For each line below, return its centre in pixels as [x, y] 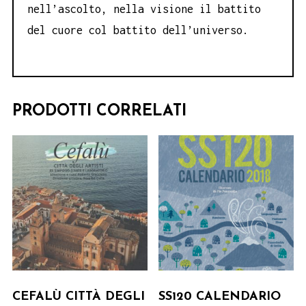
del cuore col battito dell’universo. [138, 30]
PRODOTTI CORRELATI [99, 112]
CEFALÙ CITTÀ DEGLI [79, 297]
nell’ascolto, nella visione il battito [144, 9]
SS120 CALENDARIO [220, 297]
